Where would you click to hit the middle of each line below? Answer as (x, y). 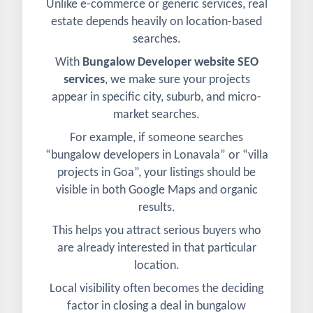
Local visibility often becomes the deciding (156, 289)
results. (156, 208)
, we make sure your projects (177, 80)
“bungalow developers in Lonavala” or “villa (156, 155)
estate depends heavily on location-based (156, 22)
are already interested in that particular (156, 248)
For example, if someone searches (156, 138)
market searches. (156, 115)
